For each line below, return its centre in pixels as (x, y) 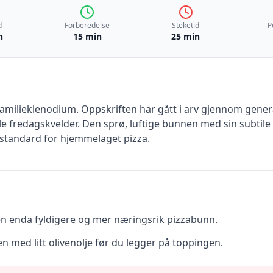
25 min (186, 36)
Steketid (186, 25)
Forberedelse (87, 25)
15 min (87, 36)
